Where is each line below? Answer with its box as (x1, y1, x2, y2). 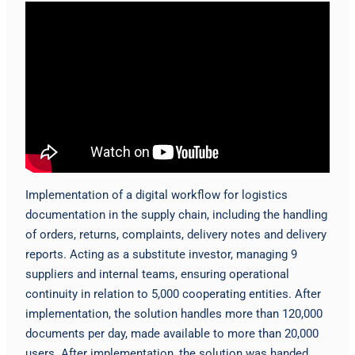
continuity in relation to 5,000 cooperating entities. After (25, 286, 321, 301)
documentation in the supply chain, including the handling (25, 207, 327, 222)
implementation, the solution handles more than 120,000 (25, 306, 323, 321)
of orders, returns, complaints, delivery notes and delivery (25, 227, 326, 242)
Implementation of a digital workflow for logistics (25, 187, 288, 202)
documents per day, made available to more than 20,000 (25, 326, 319, 341)
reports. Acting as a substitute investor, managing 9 (25, 246, 297, 261)
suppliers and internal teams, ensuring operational (25, 266, 289, 281)
